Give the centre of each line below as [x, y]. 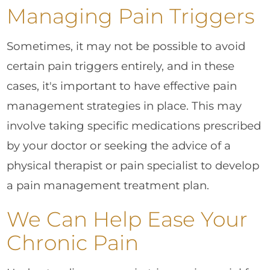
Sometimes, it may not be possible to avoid [126, 46]
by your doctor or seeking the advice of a [119, 145]
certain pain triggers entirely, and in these [121, 66]
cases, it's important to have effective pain [122, 86]
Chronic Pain [73, 243]
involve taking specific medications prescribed [134, 125]
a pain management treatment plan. [108, 185]
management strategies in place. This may [124, 105]
